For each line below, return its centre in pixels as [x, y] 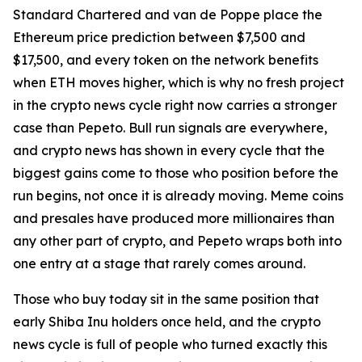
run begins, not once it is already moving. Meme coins [178, 196]
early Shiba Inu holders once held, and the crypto [167, 322]
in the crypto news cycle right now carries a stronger [175, 105]
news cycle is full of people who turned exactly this [170, 345]
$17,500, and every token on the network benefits [166, 60]
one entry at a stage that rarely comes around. [159, 264]
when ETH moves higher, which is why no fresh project [179, 83]
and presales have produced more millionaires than [174, 219]
